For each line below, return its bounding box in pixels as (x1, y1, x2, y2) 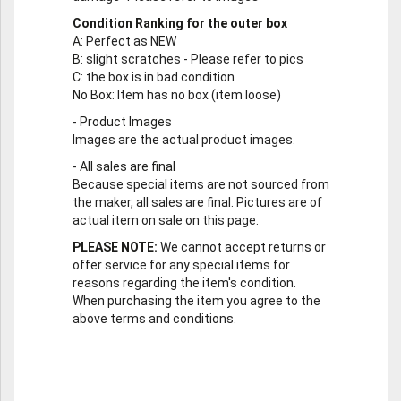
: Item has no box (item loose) (112, 88, 281, 103)
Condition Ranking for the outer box (73, 16, 287, 31)
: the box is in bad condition (81, 70, 237, 85)
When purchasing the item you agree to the (73, 294, 320, 309)
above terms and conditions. (73, 311, 236, 327)
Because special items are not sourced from (73, 177, 329, 192)
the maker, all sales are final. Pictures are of (73, 195, 322, 210)
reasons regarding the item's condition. (73, 276, 296, 291)
